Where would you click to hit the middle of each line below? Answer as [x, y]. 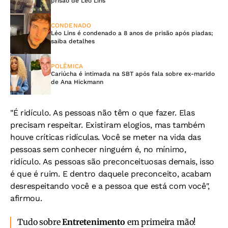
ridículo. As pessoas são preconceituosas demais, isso [112, 162]
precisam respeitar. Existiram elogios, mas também [108, 125]
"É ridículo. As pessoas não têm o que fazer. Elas [103, 113]
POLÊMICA [67, 66]
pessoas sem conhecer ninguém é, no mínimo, [98, 150]
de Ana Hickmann [77, 82]
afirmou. [26, 198]
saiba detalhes [73, 41]
